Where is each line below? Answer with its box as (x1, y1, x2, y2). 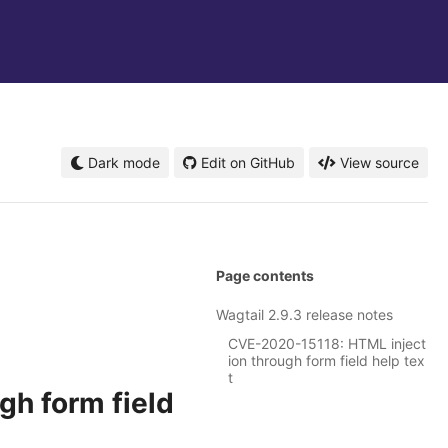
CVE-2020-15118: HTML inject (228, 335, 426, 353)
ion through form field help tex (228, 352, 425, 370)
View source (340, 154, 419, 171)
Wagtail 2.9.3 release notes (216, 306, 393, 324)
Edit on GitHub (201, 154, 295, 171)
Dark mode (84, 154, 160, 171)
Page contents (216, 267, 314, 285)
